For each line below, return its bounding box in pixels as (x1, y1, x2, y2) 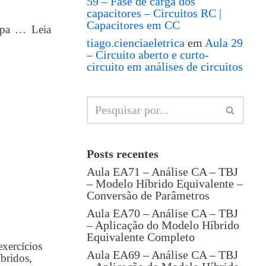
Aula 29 (205, 36, 243, 49)
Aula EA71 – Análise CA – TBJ (87, 165, 238, 178)
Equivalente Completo (87, 230, 195, 243)
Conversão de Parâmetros (87, 189, 210, 202)
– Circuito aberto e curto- (87, 48, 209, 61)
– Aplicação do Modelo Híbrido (87, 218, 239, 232)
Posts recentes (87, 147, 159, 160)
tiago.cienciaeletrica (87, 36, 185, 49)
